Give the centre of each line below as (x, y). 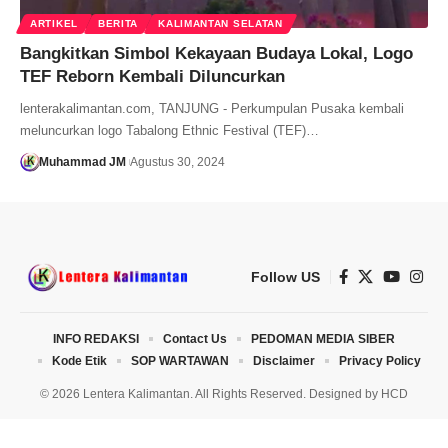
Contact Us (195, 338)
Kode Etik (79, 360)
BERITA (118, 23)
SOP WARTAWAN (179, 360)
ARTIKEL (54, 23)
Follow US (285, 276)
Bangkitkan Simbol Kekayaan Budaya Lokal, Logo (216, 53)
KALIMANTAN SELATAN (220, 23)
